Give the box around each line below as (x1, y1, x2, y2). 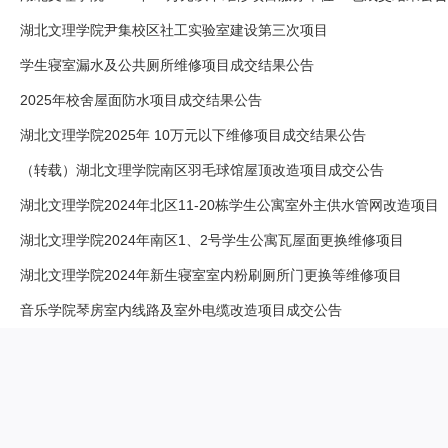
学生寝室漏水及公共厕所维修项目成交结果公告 (20, 57, 314, 73)
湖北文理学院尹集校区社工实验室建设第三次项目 (20, 22, 328, 38)
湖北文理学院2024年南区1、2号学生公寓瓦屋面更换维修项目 (20, 232, 404, 248)
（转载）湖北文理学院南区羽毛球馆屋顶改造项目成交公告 (20, 162, 384, 178)
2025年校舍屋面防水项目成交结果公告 (20, 92, 262, 108)
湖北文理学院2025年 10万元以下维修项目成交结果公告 (20, 127, 366, 143)
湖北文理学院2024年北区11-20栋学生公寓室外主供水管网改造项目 (20, 197, 439, 213)
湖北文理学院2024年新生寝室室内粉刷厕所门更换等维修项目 (20, 267, 402, 283)
